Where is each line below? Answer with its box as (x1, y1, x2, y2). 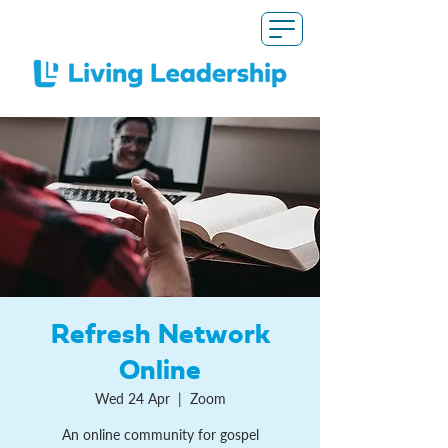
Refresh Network (50, 321, 270, 349)
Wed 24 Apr (94, 390, 170, 407)
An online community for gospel (61, 426, 259, 443)
